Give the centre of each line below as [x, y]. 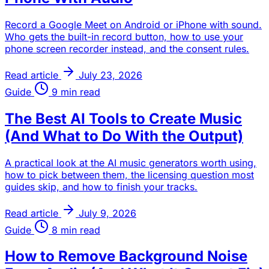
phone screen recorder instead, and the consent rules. [127, 48]
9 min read [74, 92]
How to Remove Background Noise [126, 256]
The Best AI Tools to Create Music [123, 118]
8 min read [74, 230]
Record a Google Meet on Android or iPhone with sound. [133, 24]
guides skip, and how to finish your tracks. [101, 186]
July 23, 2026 [110, 75]
